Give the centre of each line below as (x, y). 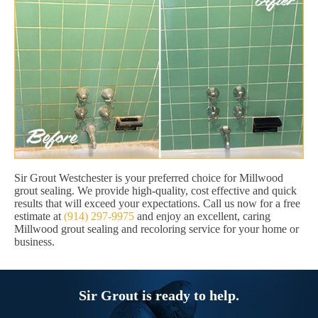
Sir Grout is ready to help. (159, 296)
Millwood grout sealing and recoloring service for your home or (157, 229)
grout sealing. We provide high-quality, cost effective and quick (155, 191)
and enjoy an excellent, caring (202, 216)
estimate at (39, 216)
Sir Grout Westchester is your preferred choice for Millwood (149, 178)
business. (34, 242)
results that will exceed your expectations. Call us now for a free (157, 204)
